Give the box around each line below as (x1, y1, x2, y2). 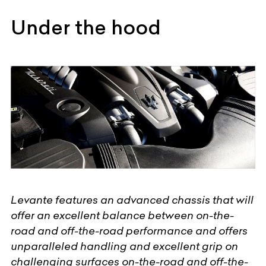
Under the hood (11, 15, 161, 40)
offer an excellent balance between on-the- (11, 208, 234, 222)
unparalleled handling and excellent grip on (11, 239, 238, 253)
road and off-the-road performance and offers (11, 223, 248, 237)
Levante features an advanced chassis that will (11, 192, 254, 207)
